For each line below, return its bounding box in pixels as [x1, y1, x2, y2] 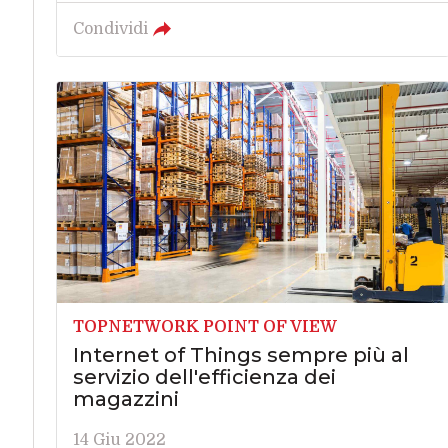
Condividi [72, 20, 148, 39]
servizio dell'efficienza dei [72, 365, 336, 390]
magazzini [72, 387, 179, 412]
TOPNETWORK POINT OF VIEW [72, 318, 337, 337]
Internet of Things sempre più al [72, 343, 409, 368]
